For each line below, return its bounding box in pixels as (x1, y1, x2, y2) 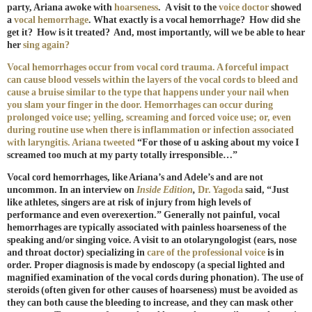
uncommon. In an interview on (7, 185, 136, 196)
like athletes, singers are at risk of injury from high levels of (7, 197, 251, 208)
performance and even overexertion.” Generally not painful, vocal (7, 210, 280, 221)
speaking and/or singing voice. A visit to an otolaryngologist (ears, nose (7, 235, 297, 246)
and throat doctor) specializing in (7, 247, 147, 258)
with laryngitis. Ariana (7, 137, 103, 148)
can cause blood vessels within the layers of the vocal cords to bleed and (7, 75, 298, 86)
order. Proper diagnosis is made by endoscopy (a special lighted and (7, 260, 285, 271)
